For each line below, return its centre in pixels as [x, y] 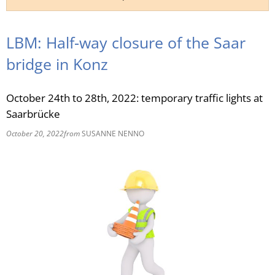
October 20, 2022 [35, 134]
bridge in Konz [57, 64]
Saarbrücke [33, 114]
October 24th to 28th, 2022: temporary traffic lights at [134, 98]
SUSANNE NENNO [112, 134]
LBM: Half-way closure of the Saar [126, 42]
